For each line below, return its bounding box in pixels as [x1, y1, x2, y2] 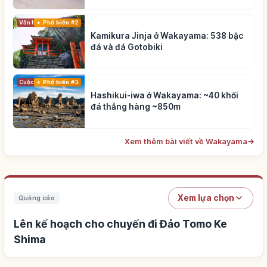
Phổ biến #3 [42, 78, 79, 85]
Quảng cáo [18, 194, 55, 202]
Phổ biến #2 [42, 18, 79, 26]
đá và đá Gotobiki [91, 42, 163, 52]
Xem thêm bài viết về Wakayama [125, 136, 247, 146]
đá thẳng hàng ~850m [91, 101, 181, 111]
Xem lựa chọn [178, 193, 234, 203]
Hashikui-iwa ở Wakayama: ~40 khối [91, 90, 238, 100]
